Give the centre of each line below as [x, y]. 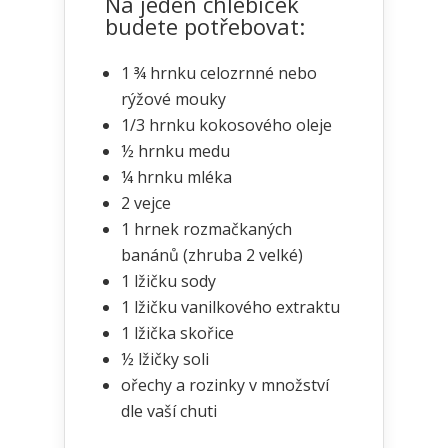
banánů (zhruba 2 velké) [212, 255]
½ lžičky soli [165, 359]
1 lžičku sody [168, 281]
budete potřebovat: [205, 26]
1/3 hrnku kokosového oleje [226, 125]
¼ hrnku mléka [176, 177]
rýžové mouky [173, 99]
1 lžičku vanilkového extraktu [230, 307]
